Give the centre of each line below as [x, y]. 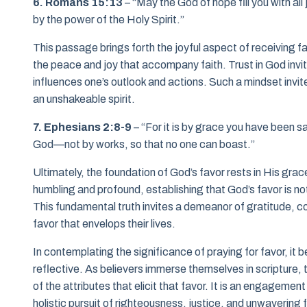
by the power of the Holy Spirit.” [109, 20]
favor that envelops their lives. [104, 224]
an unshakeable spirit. [84, 99]
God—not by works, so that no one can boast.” [144, 145]
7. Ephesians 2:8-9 [82, 127]
